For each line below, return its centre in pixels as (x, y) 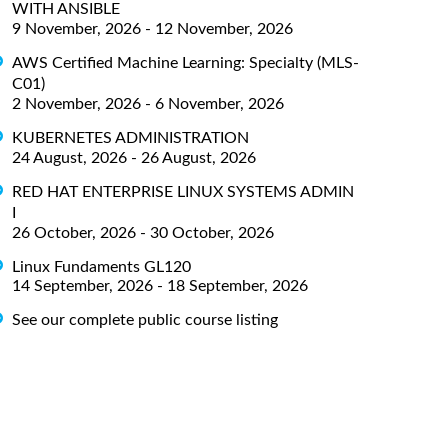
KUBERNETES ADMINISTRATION (130, 137)
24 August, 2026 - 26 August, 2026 (134, 157)
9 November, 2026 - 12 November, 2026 (152, 28)
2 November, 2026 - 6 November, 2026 (148, 103)
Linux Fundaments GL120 (101, 266)
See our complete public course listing (145, 320)
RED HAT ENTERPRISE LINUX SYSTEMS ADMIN (183, 191)
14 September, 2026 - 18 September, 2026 (160, 286)
